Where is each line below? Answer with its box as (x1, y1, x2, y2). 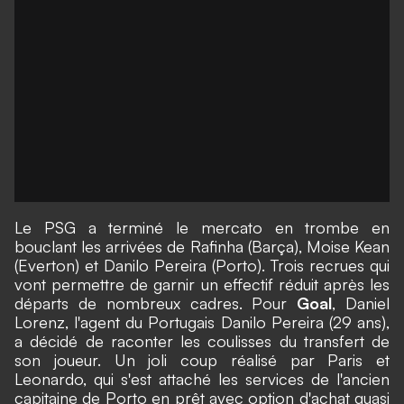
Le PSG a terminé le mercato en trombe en (14, 217, 390, 237)
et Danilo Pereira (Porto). (85, 255, 265, 275)
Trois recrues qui (265, 255, 390, 275)
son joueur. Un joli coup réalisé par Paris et (14, 350, 390, 370)
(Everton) (14, 255, 85, 275)
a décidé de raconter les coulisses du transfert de (14, 331, 390, 351)
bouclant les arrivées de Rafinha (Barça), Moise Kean (14, 236, 390, 256)
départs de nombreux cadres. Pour (14, 293, 298, 313)
